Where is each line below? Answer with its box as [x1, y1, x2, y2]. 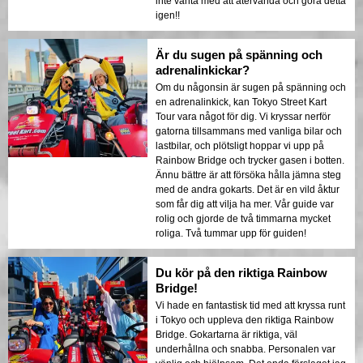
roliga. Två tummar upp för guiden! [156, 227, 306, 239]
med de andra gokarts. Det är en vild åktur [156, 183, 340, 195]
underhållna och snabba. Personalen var [156, 343, 335, 355]
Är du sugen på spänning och [156, 47, 322, 62]
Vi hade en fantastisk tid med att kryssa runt [156, 299, 345, 311]
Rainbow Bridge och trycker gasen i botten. [156, 154, 344, 166]
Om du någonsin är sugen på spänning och [156, 81, 346, 93]
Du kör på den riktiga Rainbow [156, 265, 327, 280]
